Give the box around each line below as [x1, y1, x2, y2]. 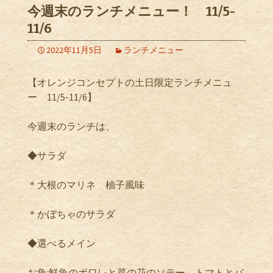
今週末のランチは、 [27, 120, 115, 132]
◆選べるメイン [27, 237, 96, 249]
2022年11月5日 [46, 44, 102, 55]
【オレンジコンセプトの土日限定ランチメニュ [27, 76, 232, 88]
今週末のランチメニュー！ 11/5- [27, 3, 235, 19]
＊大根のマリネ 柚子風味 [27, 179, 144, 191]
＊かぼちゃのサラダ [27, 208, 115, 220]
